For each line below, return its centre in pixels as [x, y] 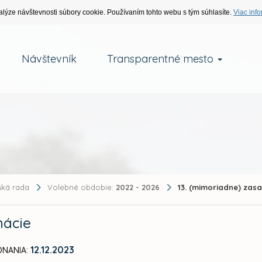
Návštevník [49, 59]
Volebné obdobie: [82, 187]
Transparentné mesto [161, 59]
